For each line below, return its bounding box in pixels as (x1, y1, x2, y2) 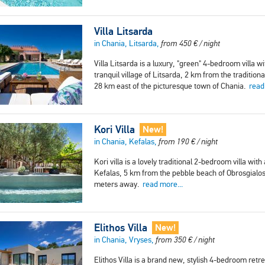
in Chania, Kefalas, (94, 137, 159, 147)
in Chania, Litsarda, (94, 38, 161, 49)
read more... (143, 179, 183, 190)
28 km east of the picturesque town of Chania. (94, 81, 249, 92)
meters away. (94, 179, 143, 190)
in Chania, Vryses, (94, 235, 156, 245)
